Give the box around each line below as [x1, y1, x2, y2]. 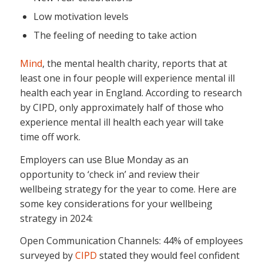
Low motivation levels [33, 9, 129, 23]
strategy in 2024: [19, 211, 93, 225]
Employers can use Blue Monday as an [19, 153, 188, 166]
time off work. [19, 130, 80, 143]
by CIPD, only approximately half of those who [19, 100, 224, 114]
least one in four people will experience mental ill [19, 71, 235, 85]
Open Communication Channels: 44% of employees [19, 234, 243, 248]
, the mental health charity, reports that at [42, 56, 227, 70]
